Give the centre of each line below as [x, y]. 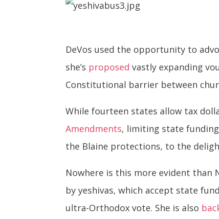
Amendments [94, 129]
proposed [109, 67]
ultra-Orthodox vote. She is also [134, 208]
